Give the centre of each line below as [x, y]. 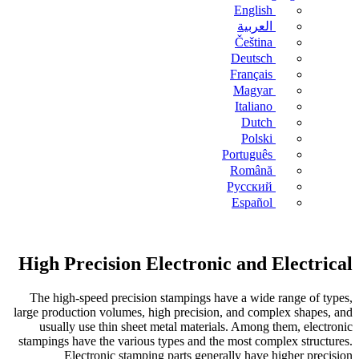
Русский [250, 186]
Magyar [253, 90]
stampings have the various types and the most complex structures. [186, 341]
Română [251, 170]
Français [251, 74]
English [253, 10]
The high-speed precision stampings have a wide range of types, [191, 297]
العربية [255, 26]
